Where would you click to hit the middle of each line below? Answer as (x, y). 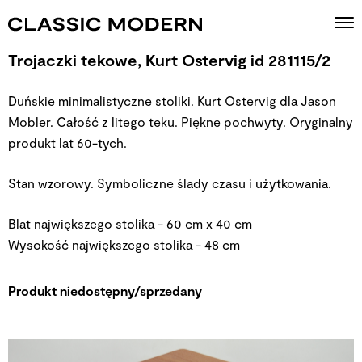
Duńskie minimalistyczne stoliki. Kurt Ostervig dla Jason (172, 101)
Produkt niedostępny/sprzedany (105, 290)
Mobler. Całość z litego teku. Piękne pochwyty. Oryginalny (181, 122)
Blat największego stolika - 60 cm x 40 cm (130, 223)
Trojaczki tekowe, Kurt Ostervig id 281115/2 (169, 60)
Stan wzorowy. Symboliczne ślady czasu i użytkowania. (170, 183)
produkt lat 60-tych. (67, 143)
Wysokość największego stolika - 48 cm (124, 244)
